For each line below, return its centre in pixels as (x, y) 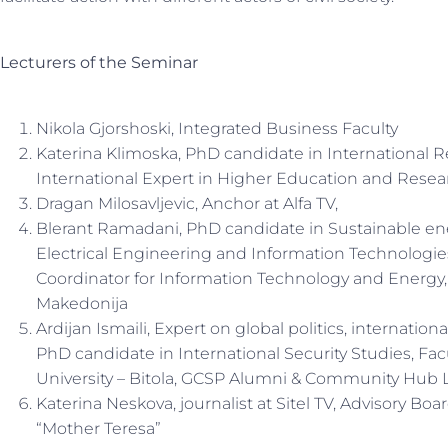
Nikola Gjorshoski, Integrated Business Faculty (217, 128)
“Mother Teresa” (98, 428)
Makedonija (82, 303)
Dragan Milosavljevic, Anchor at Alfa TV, (187, 203)
